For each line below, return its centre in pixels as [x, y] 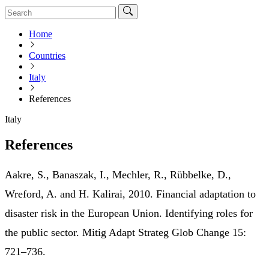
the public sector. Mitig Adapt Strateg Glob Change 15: [125, 232]
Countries [47, 55]
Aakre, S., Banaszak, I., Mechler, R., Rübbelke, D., [118, 174]
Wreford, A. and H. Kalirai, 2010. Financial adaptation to [130, 194]
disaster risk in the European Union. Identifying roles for [129, 213]
